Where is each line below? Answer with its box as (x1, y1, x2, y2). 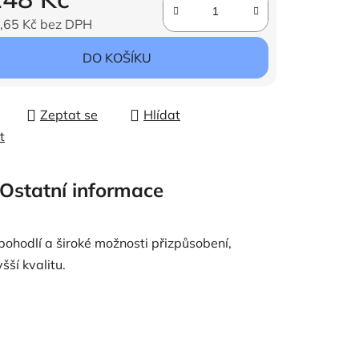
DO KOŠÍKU (82, 50, 151, 66)
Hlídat (143, 107, 180, 123)
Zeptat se (40, 107, 98, 123)
